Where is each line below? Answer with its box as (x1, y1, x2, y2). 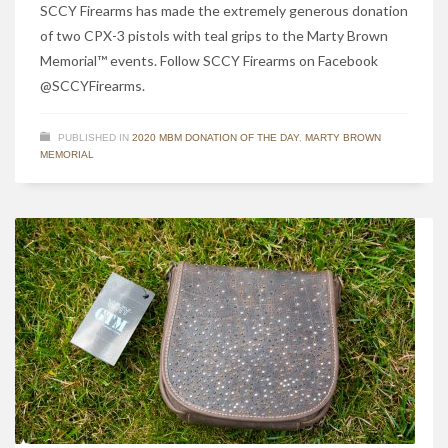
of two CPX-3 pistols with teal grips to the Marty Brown (40, 27, 388, 45)
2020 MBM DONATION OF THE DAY (132, 132, 299, 144)
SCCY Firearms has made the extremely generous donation (40, 2, 408, 20)
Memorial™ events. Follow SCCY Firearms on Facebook (40, 52, 378, 70)
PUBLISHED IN (58, 132, 129, 144)
